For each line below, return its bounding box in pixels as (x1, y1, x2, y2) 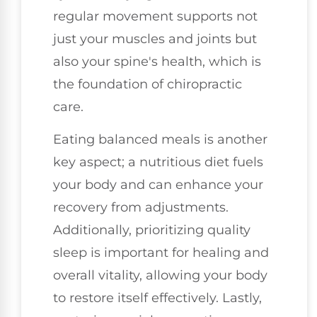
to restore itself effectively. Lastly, (53, 290, 262, 306)
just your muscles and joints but (53, 30, 257, 47)
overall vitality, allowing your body (53, 267, 267, 284)
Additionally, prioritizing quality (53, 222, 250, 238)
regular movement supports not (53, 8, 258, 24)
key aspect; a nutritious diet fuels (53, 154, 263, 171)
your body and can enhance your (53, 177, 263, 193)
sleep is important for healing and (53, 245, 269, 261)
